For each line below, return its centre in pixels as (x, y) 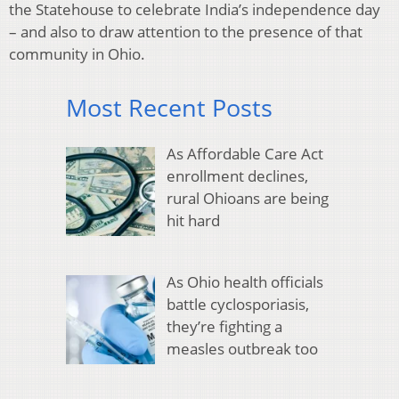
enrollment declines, (237, 176)
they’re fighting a (224, 326)
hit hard (193, 221)
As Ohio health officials (244, 281)
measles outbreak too (242, 348)
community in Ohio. (77, 53)
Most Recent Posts (169, 107)
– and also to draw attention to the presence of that (186, 31)
